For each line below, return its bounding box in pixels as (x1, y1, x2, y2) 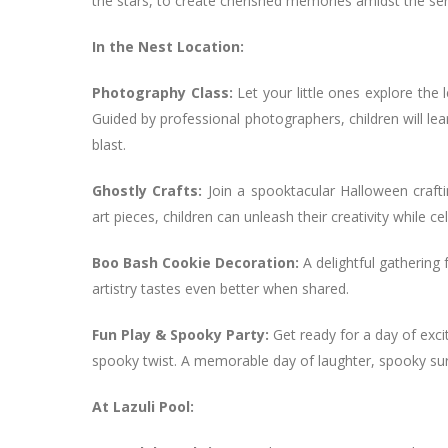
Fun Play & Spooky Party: (92, 325, 269, 344)
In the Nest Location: (92, 37, 244, 56)
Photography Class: (92, 83, 233, 102)
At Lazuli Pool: (92, 397, 194, 416)
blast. (92, 135, 126, 154)
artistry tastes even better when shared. (92, 279, 349, 298)
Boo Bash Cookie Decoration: (92, 253, 299, 272)
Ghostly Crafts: (92, 181, 203, 200)
